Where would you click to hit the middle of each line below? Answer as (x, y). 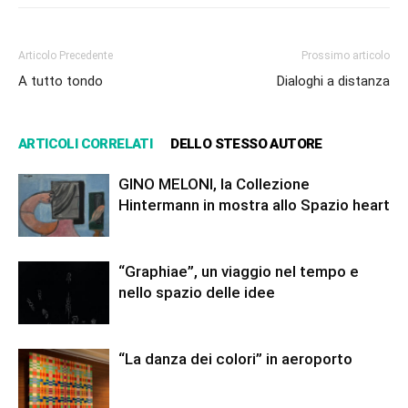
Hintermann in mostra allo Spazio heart (254, 205)
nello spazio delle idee (197, 293)
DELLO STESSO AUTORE (246, 144)
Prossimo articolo (346, 56)
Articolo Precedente (66, 56)
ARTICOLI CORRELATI (86, 144)
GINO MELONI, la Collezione (214, 184)
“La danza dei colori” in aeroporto (235, 359)
